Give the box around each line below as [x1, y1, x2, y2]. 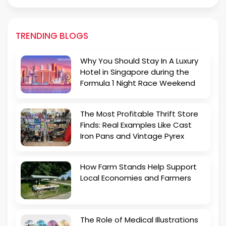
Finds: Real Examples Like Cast [80, 119, 192, 130]
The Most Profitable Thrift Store [80, 108, 198, 119]
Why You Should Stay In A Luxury [80, 55, 198, 66]
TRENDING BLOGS [16, 29, 88, 42]
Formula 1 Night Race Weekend [80, 77, 195, 88]
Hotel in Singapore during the [80, 66, 189, 77]
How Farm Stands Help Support [80, 161, 197, 172]
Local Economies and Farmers [80, 172, 191, 183]
